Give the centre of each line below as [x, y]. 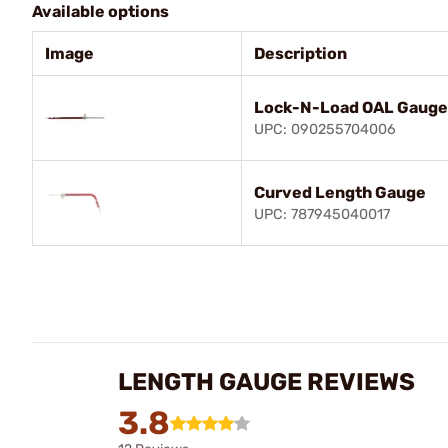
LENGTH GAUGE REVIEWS [266, 381]
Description [300, 53]
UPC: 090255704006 [325, 129]
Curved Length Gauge [340, 192]
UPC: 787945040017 [322, 214]
